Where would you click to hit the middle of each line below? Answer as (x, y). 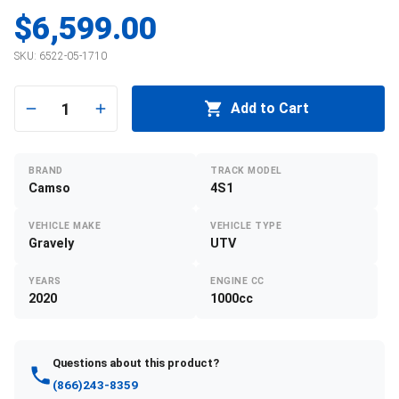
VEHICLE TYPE (246, 226)
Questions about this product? (136, 363)
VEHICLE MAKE (65, 226)
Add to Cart (270, 109)
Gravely (51, 244)
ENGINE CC (237, 281)
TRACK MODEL (246, 171)
